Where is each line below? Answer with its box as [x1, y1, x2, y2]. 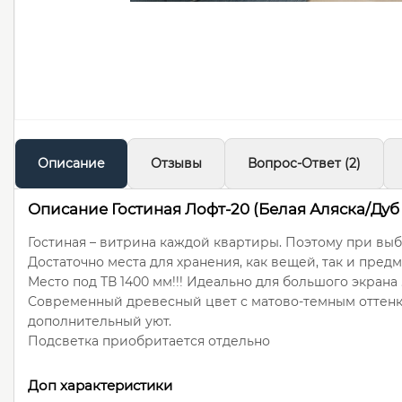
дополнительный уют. [28, 313, 171, 330]
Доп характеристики [28, 377, 172, 395]
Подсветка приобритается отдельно [28, 333, 270, 350]
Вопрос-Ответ [248, 155, 341, 172]
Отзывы [151, 155, 202, 172]
